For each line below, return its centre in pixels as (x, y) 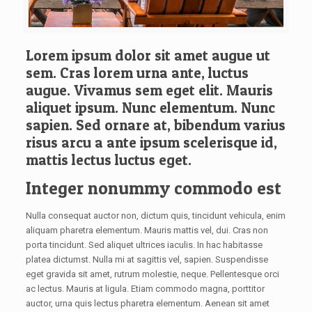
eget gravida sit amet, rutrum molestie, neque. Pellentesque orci (152, 274)
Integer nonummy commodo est (153, 188)
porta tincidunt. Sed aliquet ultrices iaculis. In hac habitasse (144, 244)
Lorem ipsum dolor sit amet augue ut (148, 55)
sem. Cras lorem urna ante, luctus (137, 72)
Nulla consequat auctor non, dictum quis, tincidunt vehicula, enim (155, 215)
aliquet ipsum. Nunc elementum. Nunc (150, 107)
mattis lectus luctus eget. (108, 159)
